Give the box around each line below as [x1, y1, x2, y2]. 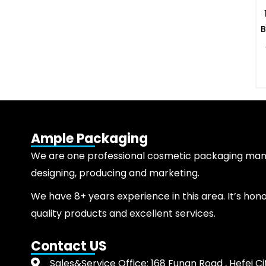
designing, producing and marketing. [31, 166, 202, 180]
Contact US [31, 237, 107, 256]
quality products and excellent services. [31, 207, 216, 221]
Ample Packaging [31, 129, 148, 148]
